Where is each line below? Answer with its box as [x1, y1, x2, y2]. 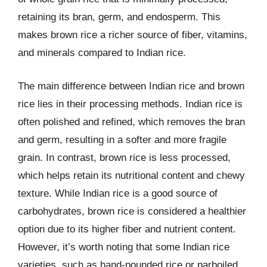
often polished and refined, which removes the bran [18, 116, 245, 128]
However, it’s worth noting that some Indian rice [18, 241, 229, 253]
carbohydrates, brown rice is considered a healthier [18, 205, 246, 217]
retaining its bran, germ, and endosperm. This [18, 11, 221, 23]
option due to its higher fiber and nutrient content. [18, 223, 236, 235]
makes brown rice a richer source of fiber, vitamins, [18, 29, 247, 41]
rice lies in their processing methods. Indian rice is [18, 98, 243, 110]
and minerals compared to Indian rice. [18, 47, 186, 58]
